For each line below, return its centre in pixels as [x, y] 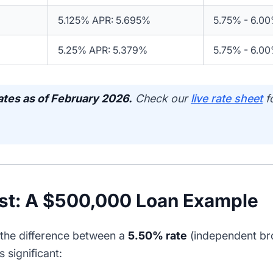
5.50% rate [158, 236]
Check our [161, 99]
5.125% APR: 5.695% [104, 20]
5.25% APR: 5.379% [103, 50]
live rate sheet [227, 99]
